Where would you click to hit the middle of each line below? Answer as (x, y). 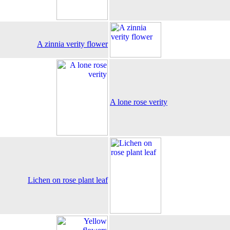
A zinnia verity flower (72, 44)
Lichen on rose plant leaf (68, 180)
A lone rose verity (139, 102)
